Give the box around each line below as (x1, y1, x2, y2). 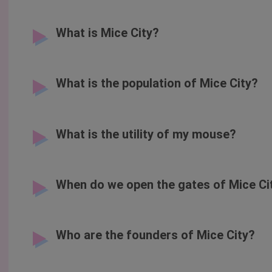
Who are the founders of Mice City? (55, 227, 255, 242)
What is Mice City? (55, 25, 159, 41)
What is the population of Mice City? (55, 76, 258, 91)
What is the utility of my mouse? (55, 126, 236, 141)
